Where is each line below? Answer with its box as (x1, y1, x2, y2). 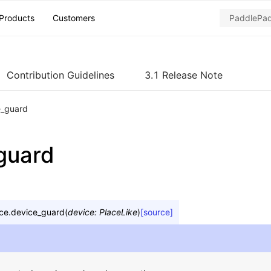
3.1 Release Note (145, 69, 223, 81)
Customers (53, 13, 95, 23)
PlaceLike (99, 207, 137, 217)
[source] (140, 207, 173, 217)
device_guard (11, 207, 65, 217)
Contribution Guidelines (7, 69, 114, 81)
